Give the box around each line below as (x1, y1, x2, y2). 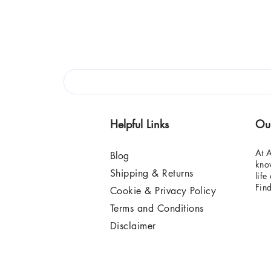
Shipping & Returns (110, 166, 194, 180)
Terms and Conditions (110, 201, 204, 215)
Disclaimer (110, 219, 156, 232)
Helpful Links (110, 116, 169, 131)
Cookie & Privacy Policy (110, 184, 217, 197)
